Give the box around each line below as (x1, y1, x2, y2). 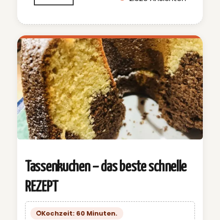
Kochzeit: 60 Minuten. (41, 208, 117, 218)
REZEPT (25, 180, 58, 195)
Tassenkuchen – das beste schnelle (25, 160, 187, 175)
